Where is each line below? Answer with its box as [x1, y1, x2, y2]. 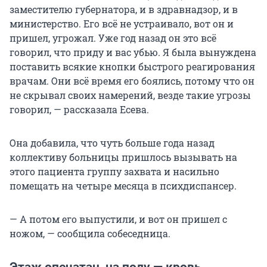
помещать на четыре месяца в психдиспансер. [10, 179, 237, 193]
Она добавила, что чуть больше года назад [10, 136, 215, 150]
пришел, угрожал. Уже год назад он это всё [10, 32, 216, 45]
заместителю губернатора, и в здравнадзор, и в [10, 3, 238, 16]
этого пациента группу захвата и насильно [10, 165, 219, 178]
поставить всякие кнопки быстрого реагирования [10, 60, 255, 73]
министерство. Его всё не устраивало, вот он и [10, 17, 234, 30]
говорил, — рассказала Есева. [10, 103, 149, 116]
